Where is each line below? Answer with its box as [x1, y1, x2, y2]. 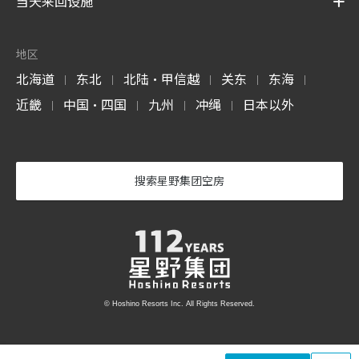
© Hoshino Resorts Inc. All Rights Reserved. [104, 300, 255, 309]
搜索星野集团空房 [135, 172, 224, 188]
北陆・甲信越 [123, 69, 200, 88]
